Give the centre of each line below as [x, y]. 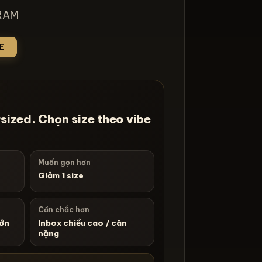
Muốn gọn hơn [64, 163]
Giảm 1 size [61, 176]
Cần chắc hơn [63, 210]
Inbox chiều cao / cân [82, 223]
